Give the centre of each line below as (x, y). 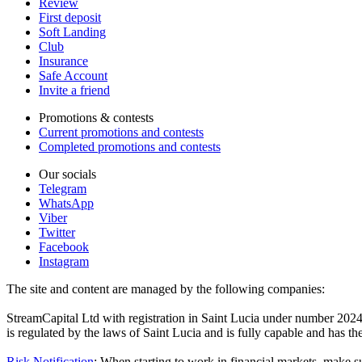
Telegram (63, 188)
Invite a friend (74, 90)
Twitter (57, 232)
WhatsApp (66, 203)
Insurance (63, 61)
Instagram (64, 261)
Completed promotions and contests (130, 146)
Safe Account (73, 75)
